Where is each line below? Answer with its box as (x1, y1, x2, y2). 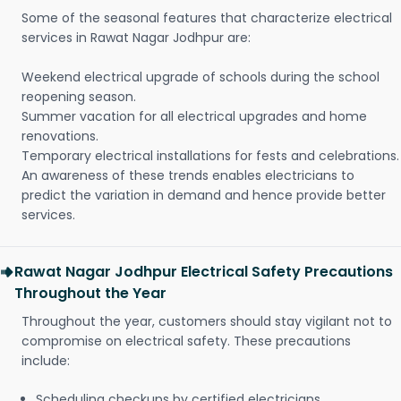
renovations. (21, 127, 98, 146)
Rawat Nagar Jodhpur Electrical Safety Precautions (14, 261, 393, 283)
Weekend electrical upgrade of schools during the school (21, 68, 380, 87)
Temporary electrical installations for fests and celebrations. (21, 147, 399, 166)
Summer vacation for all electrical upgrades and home (21, 107, 367, 126)
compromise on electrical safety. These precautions (21, 332, 351, 351)
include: (21, 352, 70, 371)
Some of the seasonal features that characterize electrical (21, 9, 392, 28)
